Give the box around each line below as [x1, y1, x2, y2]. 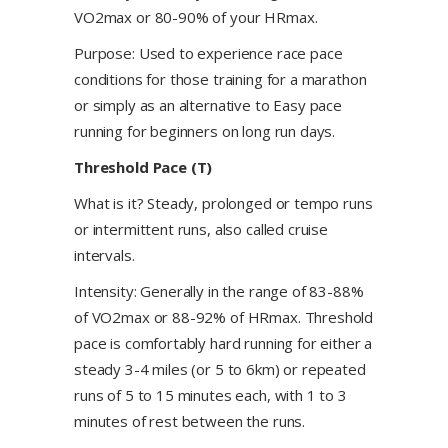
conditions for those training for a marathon [74, 69, 367, 89]
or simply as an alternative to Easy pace [74, 95, 343, 115]
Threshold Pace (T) [74, 157, 213, 177]
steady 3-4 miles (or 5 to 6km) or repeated [74, 359, 366, 379]
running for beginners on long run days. [74, 121, 336, 141]
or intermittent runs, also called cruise [74, 219, 329, 239]
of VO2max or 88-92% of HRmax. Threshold [74, 307, 374, 327]
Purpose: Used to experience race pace [74, 43, 343, 63]
